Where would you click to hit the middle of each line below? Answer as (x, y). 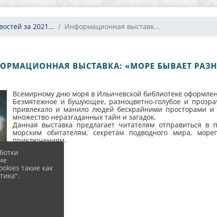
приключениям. (39, 140)
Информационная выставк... (112, 26)
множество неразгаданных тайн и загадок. (84, 117)
